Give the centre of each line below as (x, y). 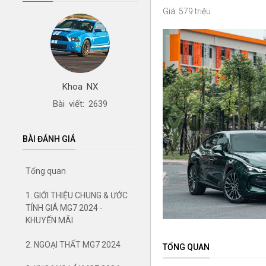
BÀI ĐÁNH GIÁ (49, 139)
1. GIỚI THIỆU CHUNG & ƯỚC (77, 195)
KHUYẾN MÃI (49, 220)
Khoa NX (80, 86)
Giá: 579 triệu (186, 11)
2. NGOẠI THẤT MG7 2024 (73, 244)
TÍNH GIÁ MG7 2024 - (64, 208)
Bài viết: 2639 (80, 104)
